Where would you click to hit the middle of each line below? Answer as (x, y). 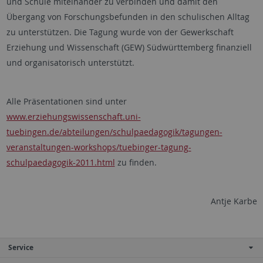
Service (21, 247)
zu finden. (136, 162)
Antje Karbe (234, 201)
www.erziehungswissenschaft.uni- (73, 117)
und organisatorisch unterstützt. (70, 63)
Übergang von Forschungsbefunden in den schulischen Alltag (128, 17)
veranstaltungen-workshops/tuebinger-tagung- (99, 147)
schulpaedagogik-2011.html (60, 162)
